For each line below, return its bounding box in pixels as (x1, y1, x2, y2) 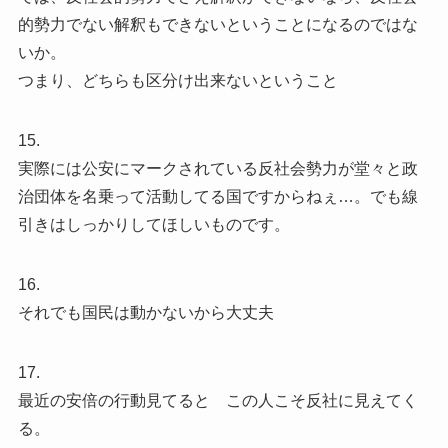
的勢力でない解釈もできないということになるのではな (17, 16, 418, 34)
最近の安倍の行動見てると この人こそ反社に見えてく (17, 392, 418, 410)
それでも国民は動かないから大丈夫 (17, 304, 274, 322)
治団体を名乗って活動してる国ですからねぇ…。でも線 (17, 188, 418, 206)
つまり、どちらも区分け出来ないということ (17, 72, 338, 90)
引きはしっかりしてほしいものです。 (17, 216, 290, 234)
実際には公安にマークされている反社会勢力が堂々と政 (17, 160, 418, 178)
